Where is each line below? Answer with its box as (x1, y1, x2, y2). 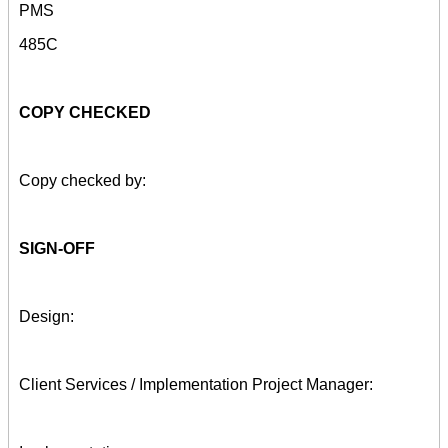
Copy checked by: (19, 171, 146, 189)
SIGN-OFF (19, 239, 95, 257)
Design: (19, 307, 74, 325)
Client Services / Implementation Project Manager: (19, 375, 373, 393)
